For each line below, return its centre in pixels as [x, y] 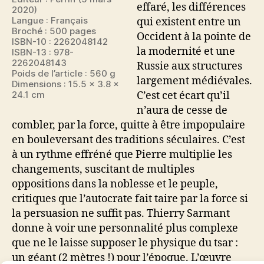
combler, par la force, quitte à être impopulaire [128, 125]
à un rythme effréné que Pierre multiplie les [122, 155]
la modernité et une [186, 52]
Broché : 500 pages [54, 31]
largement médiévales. [194, 81]
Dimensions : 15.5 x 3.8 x [65, 84]
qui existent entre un [189, 22]
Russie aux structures [189, 66]
